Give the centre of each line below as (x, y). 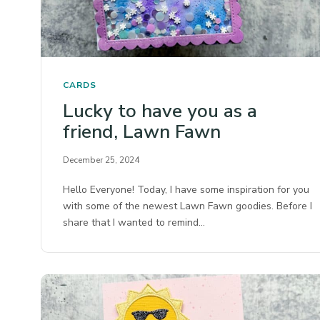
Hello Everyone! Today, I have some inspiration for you (186, 189)
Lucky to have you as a (160, 111)
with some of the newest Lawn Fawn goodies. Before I (188, 206)
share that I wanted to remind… (134, 222)
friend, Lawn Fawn (142, 131)
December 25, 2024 (101, 160)
